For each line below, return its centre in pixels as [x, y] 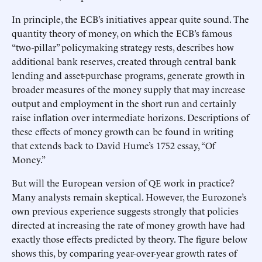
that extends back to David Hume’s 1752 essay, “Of [113, 145]
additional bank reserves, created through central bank [124, 61]
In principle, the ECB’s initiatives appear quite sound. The [130, 19]
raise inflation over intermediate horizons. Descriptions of [130, 117]
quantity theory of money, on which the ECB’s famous [122, 33]
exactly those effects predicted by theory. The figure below [130, 239]
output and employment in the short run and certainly [124, 103]
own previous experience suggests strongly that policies [125, 211]
